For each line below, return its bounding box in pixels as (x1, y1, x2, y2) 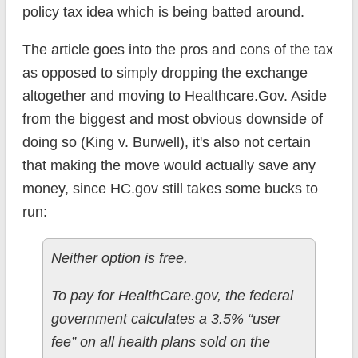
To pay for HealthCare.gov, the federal (50, 288, 293, 304)
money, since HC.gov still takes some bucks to (22, 181, 318, 197)
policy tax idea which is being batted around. (22, 4, 304, 21)
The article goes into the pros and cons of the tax (22, 42, 333, 58)
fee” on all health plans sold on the (50, 334, 270, 351)
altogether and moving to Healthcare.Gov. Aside (22, 88, 327, 105)
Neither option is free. (50, 250, 188, 267)
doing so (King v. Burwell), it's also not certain (22, 134, 311, 151)
